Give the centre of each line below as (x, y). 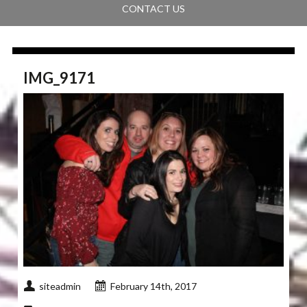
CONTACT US (153, 9)
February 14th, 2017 (154, 286)
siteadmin (60, 286)
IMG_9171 (60, 78)
